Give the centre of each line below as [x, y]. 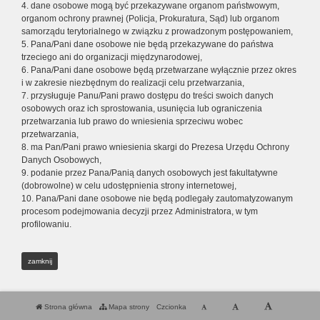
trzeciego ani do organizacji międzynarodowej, [112, 57]
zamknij [40, 261]
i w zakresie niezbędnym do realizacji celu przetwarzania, [133, 83]
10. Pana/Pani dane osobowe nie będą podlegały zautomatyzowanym [157, 199]
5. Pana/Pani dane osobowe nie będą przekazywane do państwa [147, 44]
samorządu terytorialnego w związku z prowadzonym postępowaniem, [157, 31]
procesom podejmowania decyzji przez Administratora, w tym [140, 211]
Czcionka [172, 306]
